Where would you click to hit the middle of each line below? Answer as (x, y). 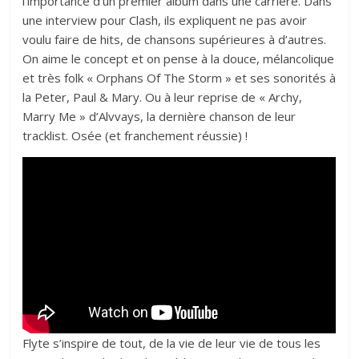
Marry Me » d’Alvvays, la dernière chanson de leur (159, 117)
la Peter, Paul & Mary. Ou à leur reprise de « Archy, (163, 97)
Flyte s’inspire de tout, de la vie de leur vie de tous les (172, 343)
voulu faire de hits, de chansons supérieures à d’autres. (175, 40)
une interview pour (76, 20)
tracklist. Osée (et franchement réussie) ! (135, 136)
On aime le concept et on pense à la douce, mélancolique (179, 59)
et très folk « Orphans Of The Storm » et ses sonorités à (179, 78)
